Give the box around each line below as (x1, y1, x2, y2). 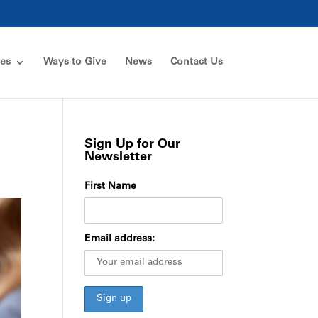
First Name (84, 182, 137, 192)
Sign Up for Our (84, 138, 181, 151)
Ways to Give (43, 57, 106, 67)
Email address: (84, 234, 155, 244)
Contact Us (170, 57, 223, 67)
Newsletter (84, 151, 153, 164)
